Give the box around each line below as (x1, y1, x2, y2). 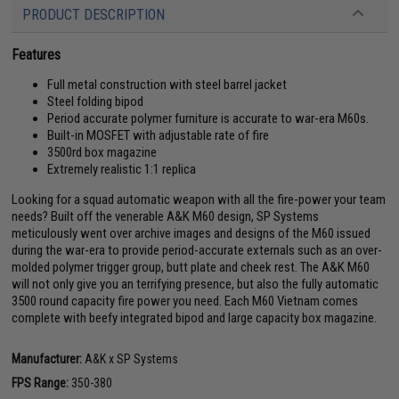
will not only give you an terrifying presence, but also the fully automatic (12, 275, 379, 292)
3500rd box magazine (47, 143, 158, 160)
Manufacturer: (12, 351, 83, 366)
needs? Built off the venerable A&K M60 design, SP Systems (12, 208, 320, 224)
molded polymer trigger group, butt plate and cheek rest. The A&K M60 (12, 258, 370, 275)
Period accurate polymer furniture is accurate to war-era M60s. (47, 110, 370, 126)
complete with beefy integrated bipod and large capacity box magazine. (12, 309, 378, 326)
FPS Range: (12, 375, 69, 390)
